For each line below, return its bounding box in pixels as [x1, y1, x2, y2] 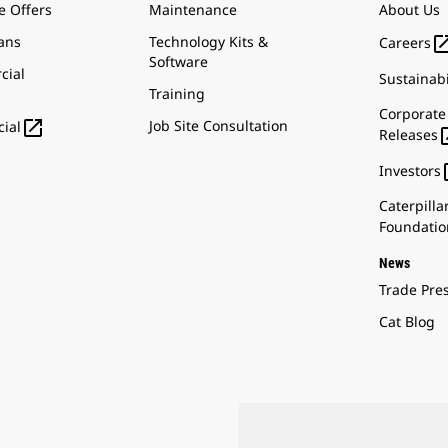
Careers [379, 32, 431, 52]
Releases [379, 124, 438, 144]
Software [149, 52, 208, 71]
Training [149, 84, 205, 103]
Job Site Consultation [149, 116, 288, 135]
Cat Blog [379, 312, 435, 331]
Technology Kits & [149, 32, 268, 51]
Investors [379, 160, 441, 180]
